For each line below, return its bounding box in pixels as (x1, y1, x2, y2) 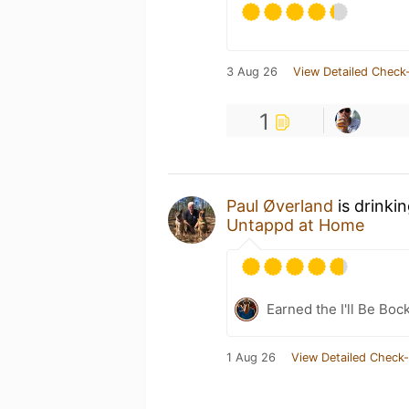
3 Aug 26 (226, 64, 278, 79)
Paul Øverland (226, 195, 333, 215)
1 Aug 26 (226, 350, 276, 364)
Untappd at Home (226, 215, 364, 235)
